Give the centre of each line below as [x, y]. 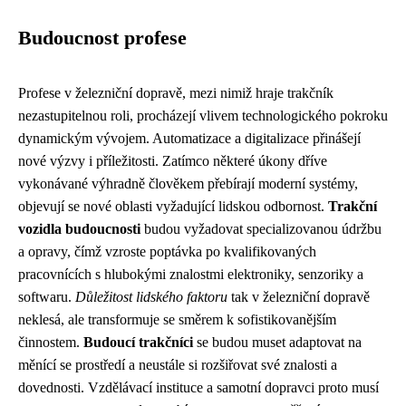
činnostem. [51, 342]
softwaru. [47, 296]
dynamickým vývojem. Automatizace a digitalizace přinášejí [189, 138]
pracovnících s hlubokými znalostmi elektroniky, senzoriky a [191, 274]
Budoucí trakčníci [138, 342]
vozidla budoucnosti [79, 228]
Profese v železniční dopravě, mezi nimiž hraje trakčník [176, 92]
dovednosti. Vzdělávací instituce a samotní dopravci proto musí [198, 387]
